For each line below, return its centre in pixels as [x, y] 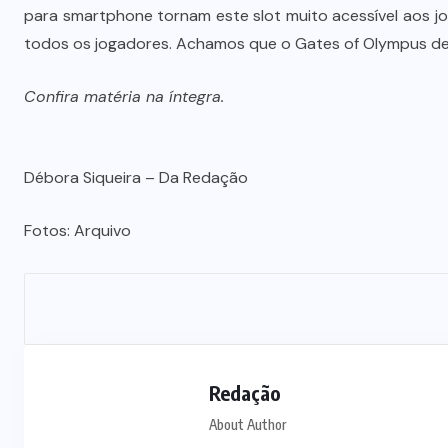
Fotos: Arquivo [77, 230]
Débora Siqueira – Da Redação [136, 177]
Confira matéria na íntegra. [124, 96]
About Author [247, 424]
